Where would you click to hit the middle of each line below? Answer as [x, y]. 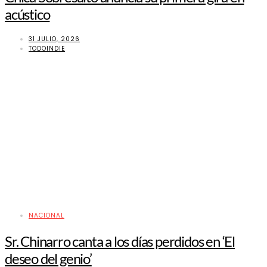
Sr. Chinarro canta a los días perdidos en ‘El [120, 241]
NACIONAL [46, 216]
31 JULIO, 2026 [54, 39]
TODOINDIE [47, 49]
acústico [27, 14]
